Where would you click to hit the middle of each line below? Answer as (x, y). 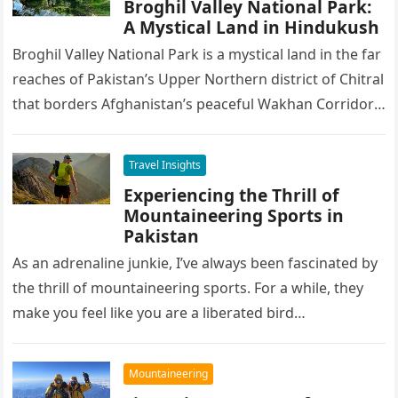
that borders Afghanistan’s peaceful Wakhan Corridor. (194, 104)
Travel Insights (165, 165)
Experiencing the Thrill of (231, 195)
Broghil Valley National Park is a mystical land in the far (197, 54)
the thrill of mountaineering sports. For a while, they (188, 288)
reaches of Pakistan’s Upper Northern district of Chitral (199, 79)
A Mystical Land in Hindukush (252, 27)
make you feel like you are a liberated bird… (159, 313)
